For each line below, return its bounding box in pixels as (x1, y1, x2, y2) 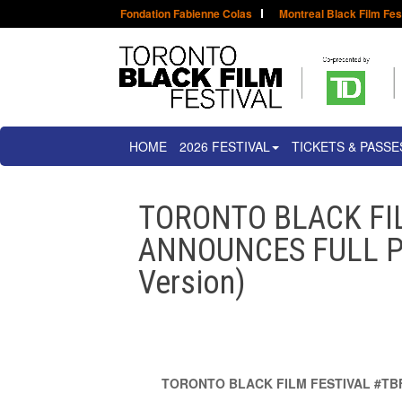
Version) (138, 264, 247, 301)
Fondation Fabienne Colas (120, 5, 253, 22)
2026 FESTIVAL (179, 137, 271, 155)
